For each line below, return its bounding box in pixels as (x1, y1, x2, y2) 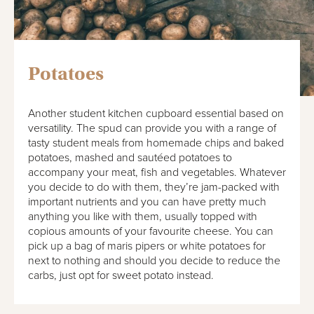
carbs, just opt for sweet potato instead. (28, 268, 214, 282)
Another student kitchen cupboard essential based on (28, 106, 284, 121)
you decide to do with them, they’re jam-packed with (28, 179, 280, 194)
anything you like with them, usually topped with (28, 209, 257, 224)
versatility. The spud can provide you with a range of (28, 121, 276, 135)
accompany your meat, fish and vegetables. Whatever (28, 165, 286, 179)
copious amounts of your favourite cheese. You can (28, 224, 273, 238)
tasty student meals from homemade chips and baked (28, 135, 284, 150)
